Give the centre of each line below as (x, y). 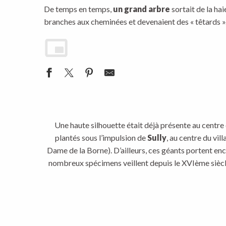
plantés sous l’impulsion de (101, 137)
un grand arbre (142, 9)
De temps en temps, (78, 9)
